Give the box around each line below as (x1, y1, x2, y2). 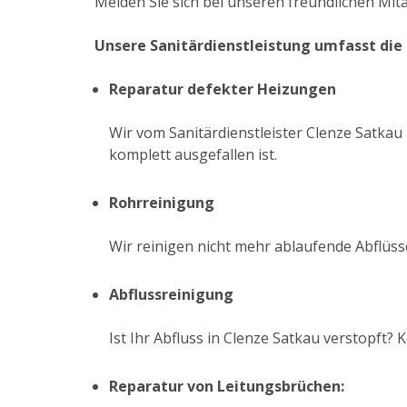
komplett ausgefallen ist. (109, 144, 277, 164)
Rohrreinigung (109, 193, 214, 213)
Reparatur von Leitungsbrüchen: (109, 376, 344, 396)
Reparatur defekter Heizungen (109, 79, 336, 99)
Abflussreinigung (109, 284, 233, 304)
